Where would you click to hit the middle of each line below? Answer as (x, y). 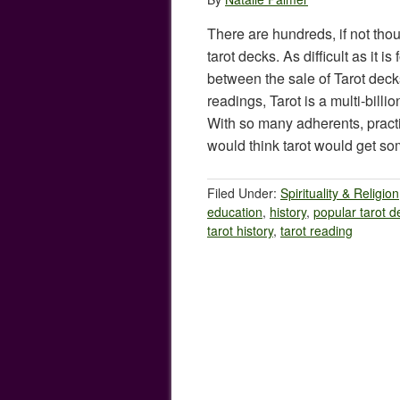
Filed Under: (244, 193)
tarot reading (317, 230)
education (235, 212)
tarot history (240, 230)
